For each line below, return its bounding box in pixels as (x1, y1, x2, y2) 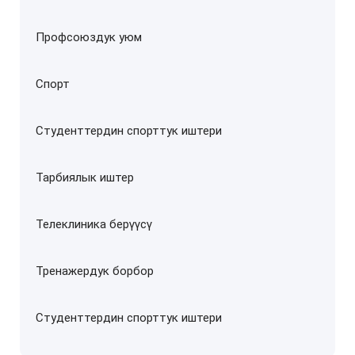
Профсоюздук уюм (36, 30, 142, 45)
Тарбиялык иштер (36, 170, 134, 185)
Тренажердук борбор (36, 264, 154, 279)
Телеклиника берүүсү (36, 217, 152, 232)
